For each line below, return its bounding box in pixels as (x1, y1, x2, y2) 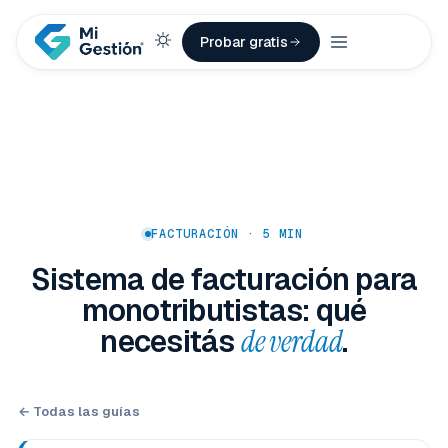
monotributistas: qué (81, 291, 367, 330)
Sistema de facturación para (30, 260, 418, 299)
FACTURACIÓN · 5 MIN (151, 226, 303, 242)
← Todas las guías (18, 403, 140, 420)
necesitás (100, 322, 241, 361)
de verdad (240, 322, 343, 361)
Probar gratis (200, 32, 289, 51)
